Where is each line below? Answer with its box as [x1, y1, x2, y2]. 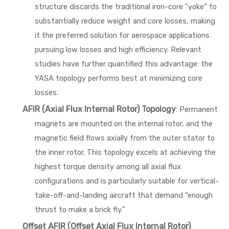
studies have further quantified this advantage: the [35, 59, 213, 68]
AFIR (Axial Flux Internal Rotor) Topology [22, 104, 176, 114]
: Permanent [176, 105, 218, 114]
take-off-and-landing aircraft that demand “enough [35, 191, 213, 200]
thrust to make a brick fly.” [35, 205, 125, 214]
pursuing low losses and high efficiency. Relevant [35, 45, 201, 54]
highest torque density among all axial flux [35, 162, 181, 171]
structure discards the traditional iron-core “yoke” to [35, 2, 217, 11]
